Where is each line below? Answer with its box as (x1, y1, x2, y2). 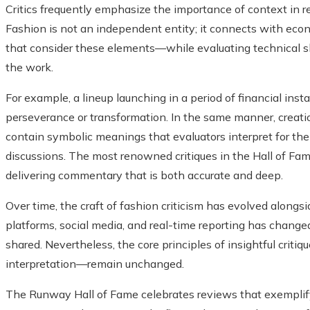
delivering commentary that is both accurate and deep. (6, 168, 283, 183)
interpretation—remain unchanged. (6, 257, 184, 271)
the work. (6, 60, 53, 75)
